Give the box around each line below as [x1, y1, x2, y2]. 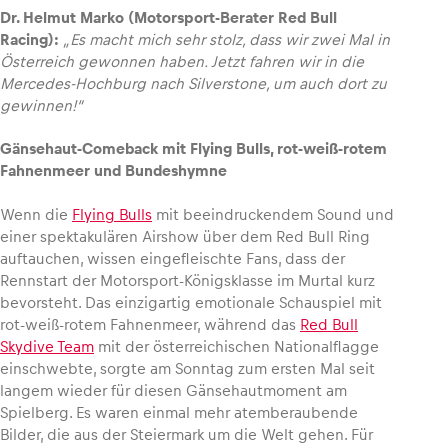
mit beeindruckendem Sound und [152, 205, 394, 223]
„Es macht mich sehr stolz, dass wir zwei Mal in [63, 31, 390, 49]
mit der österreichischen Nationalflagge [94, 337, 379, 355]
